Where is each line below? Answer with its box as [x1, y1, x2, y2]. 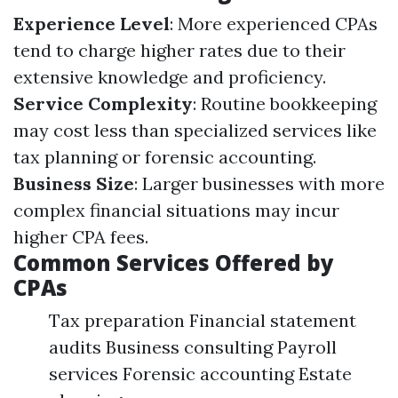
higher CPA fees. [13, 226, 148, 248]
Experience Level [13, 12, 170, 35]
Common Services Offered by [13, 248, 334, 277]
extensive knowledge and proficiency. [13, 66, 326, 88]
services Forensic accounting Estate [49, 362, 352, 385]
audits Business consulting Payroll [49, 336, 337, 358]
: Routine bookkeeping [193, 92, 377, 115]
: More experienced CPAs [170, 12, 378, 35]
